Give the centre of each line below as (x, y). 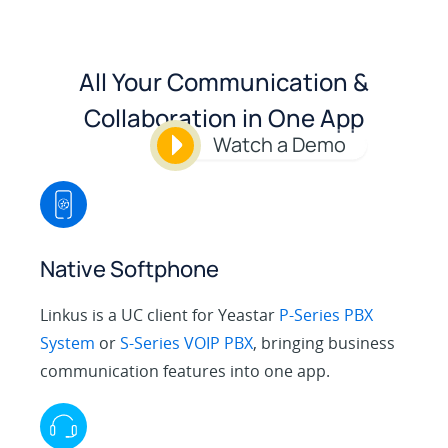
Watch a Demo (280, 145)
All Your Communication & (224, 81)
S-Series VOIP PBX (187, 342)
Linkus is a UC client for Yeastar (160, 314)
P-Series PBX (326, 314)
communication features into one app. (185, 370)
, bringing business (324, 342)
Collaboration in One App (224, 117)
